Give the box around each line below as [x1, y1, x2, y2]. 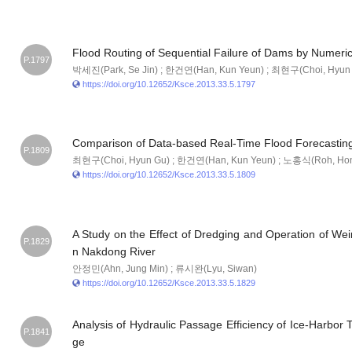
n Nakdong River [71, 244, 156, 258]
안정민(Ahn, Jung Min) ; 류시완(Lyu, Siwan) [71, 262, 257, 274]
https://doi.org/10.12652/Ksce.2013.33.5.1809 [82, 170, 255, 180]
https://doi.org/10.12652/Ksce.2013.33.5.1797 [82, 79, 255, 90]
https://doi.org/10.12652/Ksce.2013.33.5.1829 [82, 277, 255, 288]
